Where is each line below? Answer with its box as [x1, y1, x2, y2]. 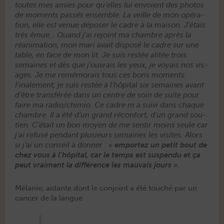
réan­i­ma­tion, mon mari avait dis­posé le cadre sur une [15, 40, 199, 50]
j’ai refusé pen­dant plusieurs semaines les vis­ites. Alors [15, 130, 202, 140]
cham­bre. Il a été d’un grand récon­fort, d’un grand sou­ [15, 110, 206, 120]
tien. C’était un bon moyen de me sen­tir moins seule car [15, 120, 208, 130]
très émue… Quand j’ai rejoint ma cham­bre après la [15, 30, 191, 40]
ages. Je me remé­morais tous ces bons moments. [15, 70, 186, 80]
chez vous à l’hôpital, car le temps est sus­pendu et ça [15, 150, 200, 160]
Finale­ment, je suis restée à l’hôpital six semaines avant [15, 80, 204, 90]
